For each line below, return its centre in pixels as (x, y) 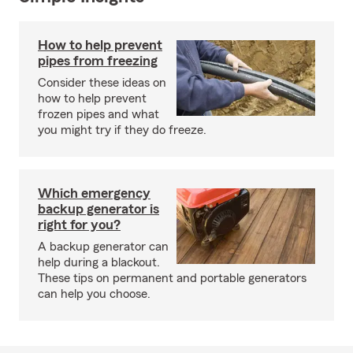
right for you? (79, 224)
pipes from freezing (98, 60)
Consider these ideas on (102, 82)
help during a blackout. (99, 262)
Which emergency (94, 193)
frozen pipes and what (98, 114)
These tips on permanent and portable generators (172, 278)
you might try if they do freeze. (122, 130)
